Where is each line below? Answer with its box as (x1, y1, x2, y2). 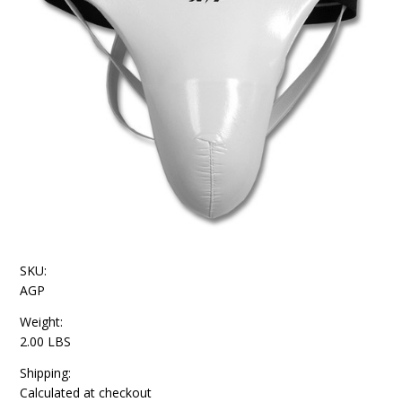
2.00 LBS (20, 333, 72, 350)
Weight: (20, 313, 64, 330)
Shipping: (20, 364, 72, 381)
